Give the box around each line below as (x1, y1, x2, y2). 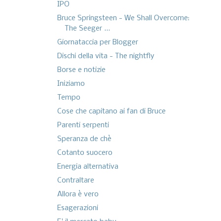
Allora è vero (57, 190, 99, 199)
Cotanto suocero (57, 149, 112, 157)
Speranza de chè (57, 135, 111, 144)
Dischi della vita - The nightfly (57, 52, 154, 61)
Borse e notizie (57, 66, 106, 74)
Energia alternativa (57, 163, 118, 171)
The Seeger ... (64, 25, 110, 33)
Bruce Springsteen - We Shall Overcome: (57, 14, 189, 23)
